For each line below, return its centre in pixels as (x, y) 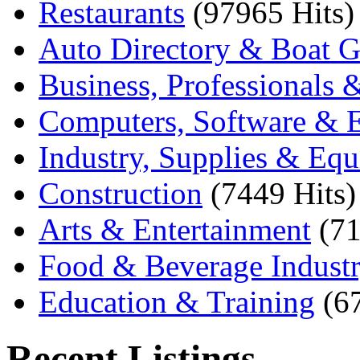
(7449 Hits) (283, 194)
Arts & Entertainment (175, 230)
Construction (121, 194)
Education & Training (177, 302)
